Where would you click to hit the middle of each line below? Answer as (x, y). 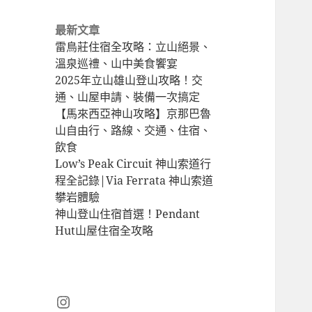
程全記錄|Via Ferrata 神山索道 (134, 181)
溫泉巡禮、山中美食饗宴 (117, 64)
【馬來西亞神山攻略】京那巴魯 (133, 114)
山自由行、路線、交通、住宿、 (133, 131)
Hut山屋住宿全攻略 (104, 231)
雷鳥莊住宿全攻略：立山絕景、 (133, 47)
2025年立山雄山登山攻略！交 (129, 80)
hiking (107, 19)
